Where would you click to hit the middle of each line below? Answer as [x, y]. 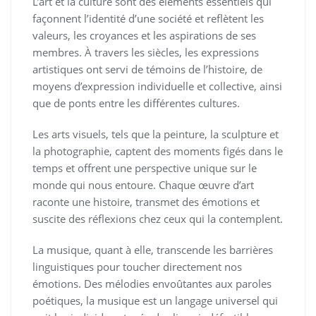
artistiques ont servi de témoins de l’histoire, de [147, 69]
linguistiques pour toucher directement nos [137, 267]
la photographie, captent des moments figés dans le [158, 151]
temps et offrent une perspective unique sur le [145, 168]
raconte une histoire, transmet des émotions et [146, 202]
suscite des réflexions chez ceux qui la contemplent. [158, 219]
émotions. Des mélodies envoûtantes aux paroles [152, 284]
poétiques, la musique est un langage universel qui [155, 300]
